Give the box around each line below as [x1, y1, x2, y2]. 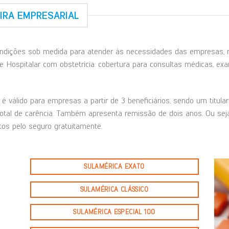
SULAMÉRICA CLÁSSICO [80, 185, 149, 193]
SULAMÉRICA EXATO [84, 162, 145, 170]
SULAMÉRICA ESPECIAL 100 [73, 208, 155, 216]
